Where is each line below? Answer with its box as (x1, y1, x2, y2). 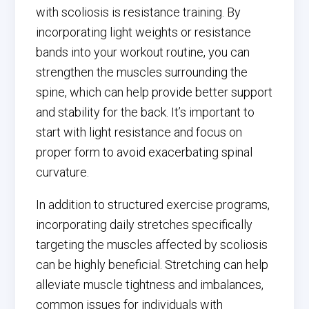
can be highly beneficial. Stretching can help (36, 257, 269, 272)
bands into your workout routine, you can (36, 45, 250, 59)
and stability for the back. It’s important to (36, 105, 255, 119)
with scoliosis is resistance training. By (36, 5, 241, 19)
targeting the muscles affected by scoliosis (36, 237, 268, 252)
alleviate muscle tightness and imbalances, (36, 277, 264, 292)
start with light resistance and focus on (36, 125, 243, 139)
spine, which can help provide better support (36, 85, 273, 99)
